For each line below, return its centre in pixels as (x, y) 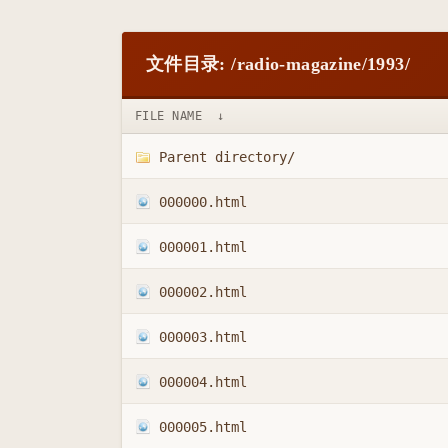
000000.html (202, 201)
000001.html (202, 246)
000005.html (202, 426)
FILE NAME (168, 116)
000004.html (202, 381)
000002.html (202, 291)
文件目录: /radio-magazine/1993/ (278, 63)
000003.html (202, 336)
